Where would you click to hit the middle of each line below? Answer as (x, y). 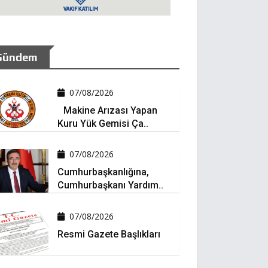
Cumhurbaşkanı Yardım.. (110, 185)
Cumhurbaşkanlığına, (103, 172)
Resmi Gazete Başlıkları (109, 234)
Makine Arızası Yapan (107, 110)
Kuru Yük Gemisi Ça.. (103, 124)
